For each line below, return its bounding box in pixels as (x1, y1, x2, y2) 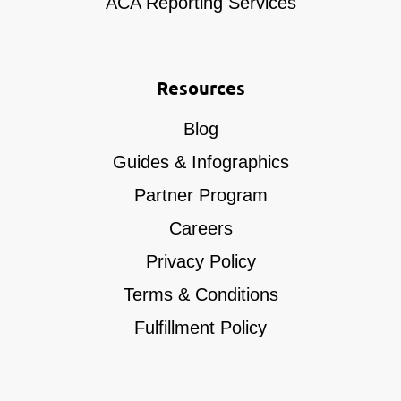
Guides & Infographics (112, 151, 289, 172)
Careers (168, 218, 233, 238)
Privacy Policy (145, 251, 256, 271)
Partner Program (133, 184, 268, 205)
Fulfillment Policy (134, 317, 267, 337)
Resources (156, 75, 245, 99)
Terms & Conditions (123, 284, 278, 304)
